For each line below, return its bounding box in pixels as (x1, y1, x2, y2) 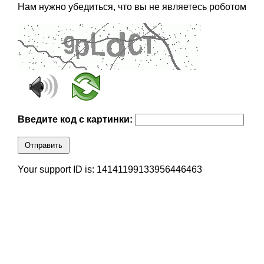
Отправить (24, 141, 62, 150)
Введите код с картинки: (17, 114, 135, 125)
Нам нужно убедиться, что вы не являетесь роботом (17, 2, 246, 12)
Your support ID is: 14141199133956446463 (17, 164, 202, 175)
